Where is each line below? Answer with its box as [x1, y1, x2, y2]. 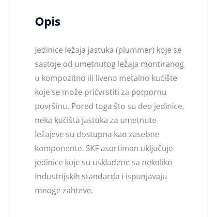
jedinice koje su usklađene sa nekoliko [35, 156, 172, 168]
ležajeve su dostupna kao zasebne [35, 128, 159, 139]
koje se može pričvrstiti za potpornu [35, 86, 167, 97]
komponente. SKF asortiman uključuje [35, 142, 173, 154]
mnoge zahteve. [35, 185, 93, 196]
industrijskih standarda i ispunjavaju [35, 170, 167, 182]
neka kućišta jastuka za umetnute [35, 114, 156, 125]
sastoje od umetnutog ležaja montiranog [35, 58, 184, 69]
